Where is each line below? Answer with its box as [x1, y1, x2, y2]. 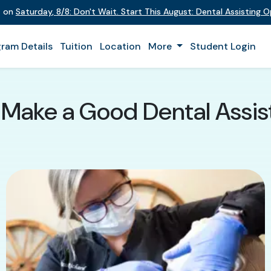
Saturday [15, 6, 52, 17]
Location [100, 40, 141, 53]
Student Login [189, 40, 256, 53]
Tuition [60, 40, 93, 53]
